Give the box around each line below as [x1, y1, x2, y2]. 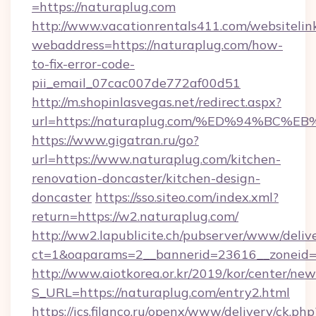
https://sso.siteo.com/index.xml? [95, 189, 279, 205]
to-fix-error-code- [32, 56, 135, 72]
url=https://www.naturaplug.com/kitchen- [32, 151, 281, 167]
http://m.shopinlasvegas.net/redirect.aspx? [32, 94, 281, 110]
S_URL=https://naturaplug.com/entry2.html [32, 284, 290, 300]
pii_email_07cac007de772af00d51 [32, 75, 241, 91]
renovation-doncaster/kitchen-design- [32, 170, 260, 186]
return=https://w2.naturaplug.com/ [32, 208, 238, 224]
